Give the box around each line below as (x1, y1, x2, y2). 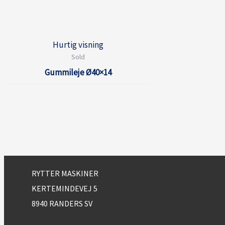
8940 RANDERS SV (32, 198, 92, 208)
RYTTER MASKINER (32, 168, 98, 178)
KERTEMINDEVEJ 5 (32, 183, 97, 193)
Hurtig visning (53, 39, 103, 50)
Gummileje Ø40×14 (45, 66, 111, 78)
